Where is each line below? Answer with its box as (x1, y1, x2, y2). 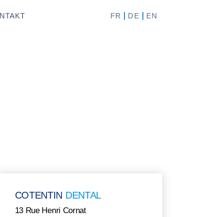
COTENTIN (15, 189, 65, 201)
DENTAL (65, 189, 102, 201)
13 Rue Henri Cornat (15, 205, 86, 215)
